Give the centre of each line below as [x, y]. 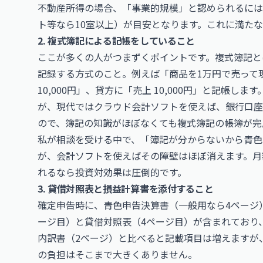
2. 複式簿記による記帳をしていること [116, 41]
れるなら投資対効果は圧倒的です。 [112, 172]
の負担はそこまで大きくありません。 [117, 254]
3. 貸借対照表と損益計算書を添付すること [126, 188]
